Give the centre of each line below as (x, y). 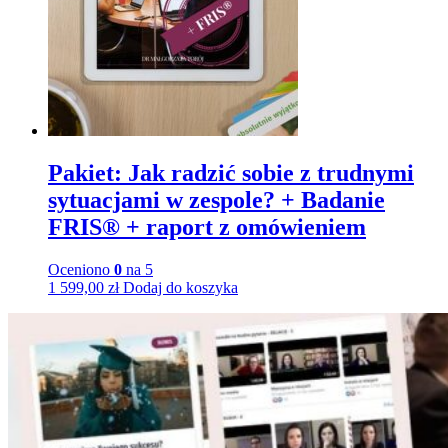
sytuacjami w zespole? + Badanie (216, 200)
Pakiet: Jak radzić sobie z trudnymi (231, 173)
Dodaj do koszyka (180, 287)
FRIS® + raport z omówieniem (207, 227)
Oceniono (81, 269)
